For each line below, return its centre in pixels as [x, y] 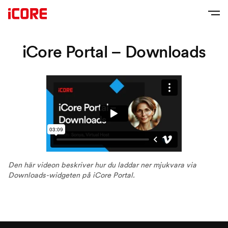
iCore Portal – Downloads [114, 52]
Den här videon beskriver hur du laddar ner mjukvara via [102, 165]
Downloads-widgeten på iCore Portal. [72, 175]
